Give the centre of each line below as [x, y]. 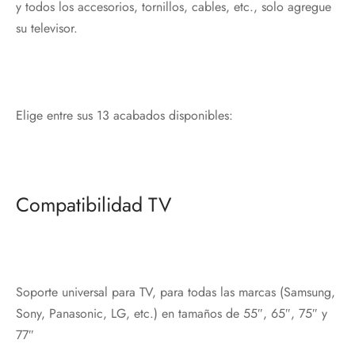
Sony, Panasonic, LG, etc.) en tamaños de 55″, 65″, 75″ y [172, 313]
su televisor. [47, 28]
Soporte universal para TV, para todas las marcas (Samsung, [176, 292]
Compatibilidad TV [94, 204]
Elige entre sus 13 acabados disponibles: [124, 115]
